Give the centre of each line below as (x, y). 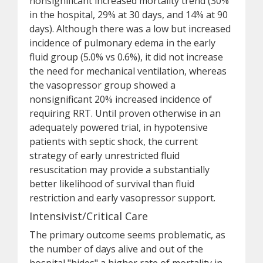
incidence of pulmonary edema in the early (122, 43)
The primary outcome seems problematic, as (127, 235)
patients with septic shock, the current (114, 141)
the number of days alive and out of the (116, 249)
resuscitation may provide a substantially (119, 170)
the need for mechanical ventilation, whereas (128, 71)
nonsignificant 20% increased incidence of (121, 99)
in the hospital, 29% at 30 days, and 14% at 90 (129, 15)
